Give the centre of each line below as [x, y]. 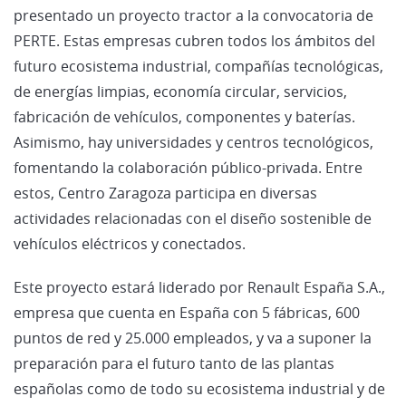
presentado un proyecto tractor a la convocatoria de [193, 15]
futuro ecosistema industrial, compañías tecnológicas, [198, 66]
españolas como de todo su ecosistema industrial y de [199, 388]
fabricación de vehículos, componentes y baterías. [184, 116]
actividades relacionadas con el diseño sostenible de [193, 218]
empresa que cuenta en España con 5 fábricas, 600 [187, 312]
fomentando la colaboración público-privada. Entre [188, 167]
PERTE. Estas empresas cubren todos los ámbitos [182, 40]
